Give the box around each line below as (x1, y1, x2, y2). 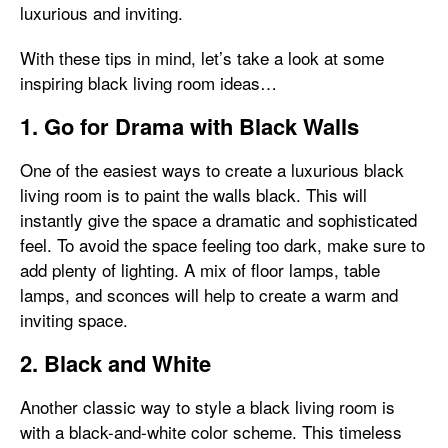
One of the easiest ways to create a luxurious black (20, 157, 404, 182)
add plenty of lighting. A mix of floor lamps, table (20, 257, 380, 282)
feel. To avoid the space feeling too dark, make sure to (20, 232, 425, 257)
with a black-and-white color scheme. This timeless (20, 419, 402, 444)
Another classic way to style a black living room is (20, 394, 395, 419)
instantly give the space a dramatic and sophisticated (20, 207, 417, 232)
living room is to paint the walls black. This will (20, 182, 367, 207)
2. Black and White (20, 347, 211, 379)
